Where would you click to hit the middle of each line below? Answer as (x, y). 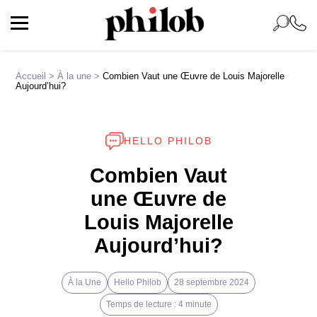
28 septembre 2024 (212, 283)
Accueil (31, 76)
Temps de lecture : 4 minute (158, 305)
